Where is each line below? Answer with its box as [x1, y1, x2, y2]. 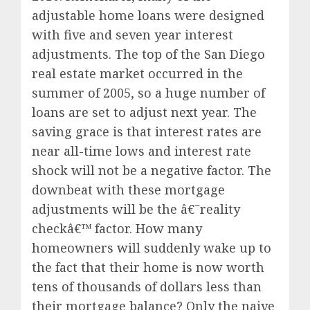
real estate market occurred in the [32, 64, 243, 82]
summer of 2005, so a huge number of [32, 84, 265, 101]
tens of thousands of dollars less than [32, 277, 262, 295]
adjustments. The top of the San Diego [32, 45, 265, 62]
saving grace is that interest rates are [32, 122, 262, 140]
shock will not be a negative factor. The [32, 161, 271, 179]
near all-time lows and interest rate [32, 142, 251, 159]
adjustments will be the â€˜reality [32, 200, 240, 217]
